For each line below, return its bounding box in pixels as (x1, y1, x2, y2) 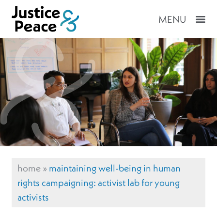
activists (17, 191, 49, 203)
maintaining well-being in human (49, 162, 181, 174)
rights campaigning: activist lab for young (17, 176, 180, 189)
